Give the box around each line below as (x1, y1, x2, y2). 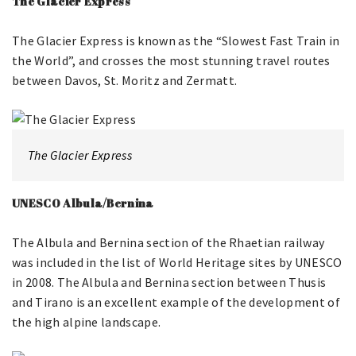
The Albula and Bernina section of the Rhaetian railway (12, 234, 325, 250)
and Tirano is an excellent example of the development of (12, 294, 340, 310)
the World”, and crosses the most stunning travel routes (12, 52, 331, 68)
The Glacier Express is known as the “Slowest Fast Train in (12, 33, 340, 48)
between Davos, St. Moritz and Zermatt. (12, 72, 238, 88)
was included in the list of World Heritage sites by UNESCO (12, 254, 342, 270)
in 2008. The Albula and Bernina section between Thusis (12, 274, 327, 290)
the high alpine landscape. (12, 314, 161, 330)
